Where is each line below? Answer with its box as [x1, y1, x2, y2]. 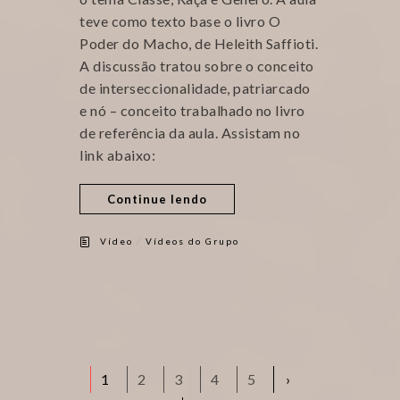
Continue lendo [107, 192, 207, 207]
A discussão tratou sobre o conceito [79, 57, 314, 75]
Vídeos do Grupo [146, 236, 239, 247]
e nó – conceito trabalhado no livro [79, 102, 305, 120]
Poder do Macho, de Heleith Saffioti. [79, 35, 318, 53]
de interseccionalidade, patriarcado [79, 79, 311, 97]
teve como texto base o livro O [79, 12, 280, 30]
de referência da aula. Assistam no [79, 124, 300, 142]
